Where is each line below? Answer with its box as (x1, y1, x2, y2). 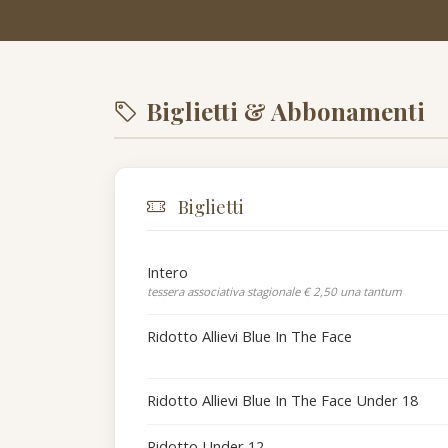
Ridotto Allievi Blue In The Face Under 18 (147, 389, 418, 410)
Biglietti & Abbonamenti (146, 94, 425, 127)
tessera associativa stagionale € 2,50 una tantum (147, 283, 402, 299)
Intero (147, 261, 188, 282)
